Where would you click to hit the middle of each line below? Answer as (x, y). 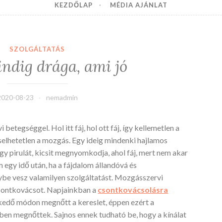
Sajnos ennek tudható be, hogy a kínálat (120, 214)
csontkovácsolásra (133, 189)
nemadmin (62, 97)
